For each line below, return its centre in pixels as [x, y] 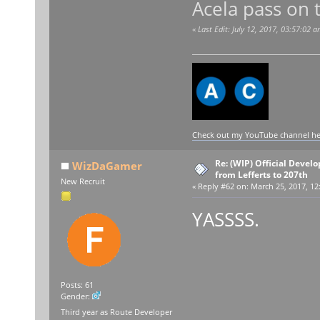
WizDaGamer [107, 165]
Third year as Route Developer [116, 312]
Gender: [76, 297]
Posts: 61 [77, 285]
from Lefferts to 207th [261, 174]
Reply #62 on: [223, 186]
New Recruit [82, 181]
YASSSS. [225, 219]
